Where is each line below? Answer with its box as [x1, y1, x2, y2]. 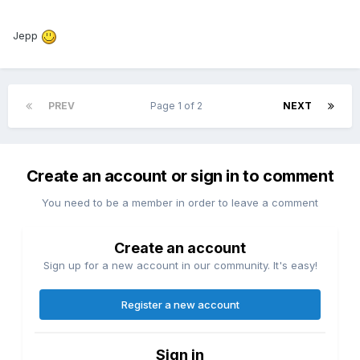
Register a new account [121, 298, 239, 312]
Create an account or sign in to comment [26, 166, 334, 186]
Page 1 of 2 [150, 100, 207, 112]
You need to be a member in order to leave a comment [42, 196, 318, 210]
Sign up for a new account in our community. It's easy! [43, 259, 317, 272]
